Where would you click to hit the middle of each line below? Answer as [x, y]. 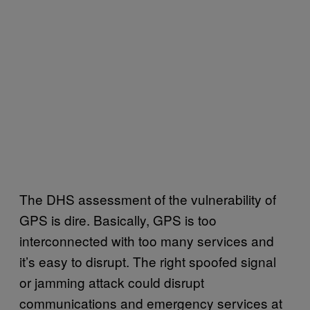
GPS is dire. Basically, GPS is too [118, 219]
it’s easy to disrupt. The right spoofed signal [148, 261]
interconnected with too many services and [147, 240]
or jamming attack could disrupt [112, 282]
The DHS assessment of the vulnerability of [148, 199]
